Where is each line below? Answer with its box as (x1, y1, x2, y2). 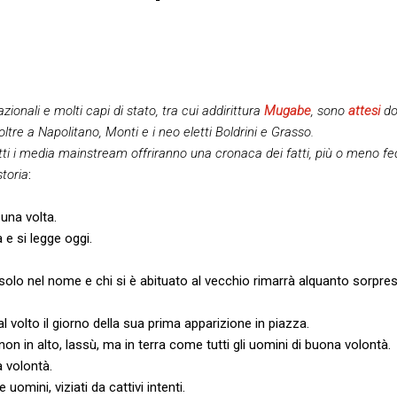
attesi (348, 102, 380, 119)
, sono (311, 102, 348, 119)
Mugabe (264, 102, 311, 119)
